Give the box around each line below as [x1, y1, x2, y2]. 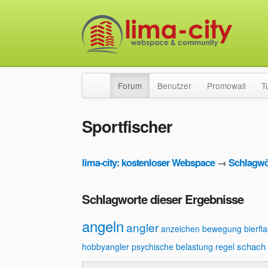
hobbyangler [82, 240, 129, 253]
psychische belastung [132, 240, 213, 253]
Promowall [207, 80, 246, 92]
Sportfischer [82, 114, 172, 138]
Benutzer [157, 80, 191, 92]
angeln [82, 215, 124, 237]
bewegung [202, 223, 242, 235]
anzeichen [161, 223, 200, 235]
